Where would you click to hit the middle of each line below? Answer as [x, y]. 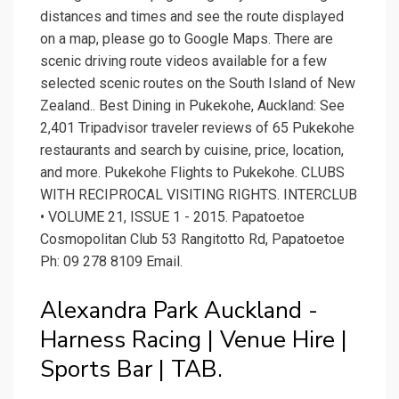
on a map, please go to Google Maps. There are [187, 39]
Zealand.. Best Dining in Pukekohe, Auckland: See [192, 106]
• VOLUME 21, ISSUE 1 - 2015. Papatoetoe [172, 217]
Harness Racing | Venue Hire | [194, 340]
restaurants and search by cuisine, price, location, [192, 151]
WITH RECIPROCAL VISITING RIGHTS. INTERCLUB [199, 195]
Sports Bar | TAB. [131, 370]
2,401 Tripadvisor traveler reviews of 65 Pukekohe [197, 128]
